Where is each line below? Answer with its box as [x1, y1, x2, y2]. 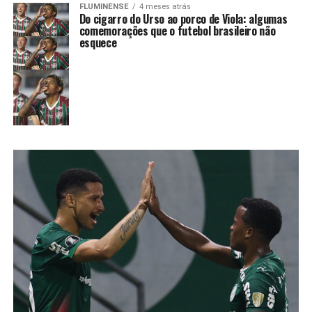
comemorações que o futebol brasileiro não [79, 22, 276, 40]
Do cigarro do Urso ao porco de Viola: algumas [79, 10, 288, 28]
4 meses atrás [139, 2, 191, 12]
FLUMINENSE [79, 2, 129, 12]
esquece [79, 34, 117, 52]
